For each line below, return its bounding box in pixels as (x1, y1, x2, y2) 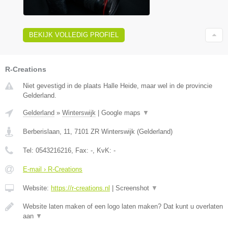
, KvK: (93, 146, 113, 154)
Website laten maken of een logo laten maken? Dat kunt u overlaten (23, 202, 223, 210)
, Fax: (71, 146, 91, 154)
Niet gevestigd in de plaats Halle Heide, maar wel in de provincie (23, 81, 212, 90)
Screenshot (116, 184, 151, 192)
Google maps (101, 108, 142, 117)
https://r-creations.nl (51, 184, 110, 192)
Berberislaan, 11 (23, 127, 70, 135)
